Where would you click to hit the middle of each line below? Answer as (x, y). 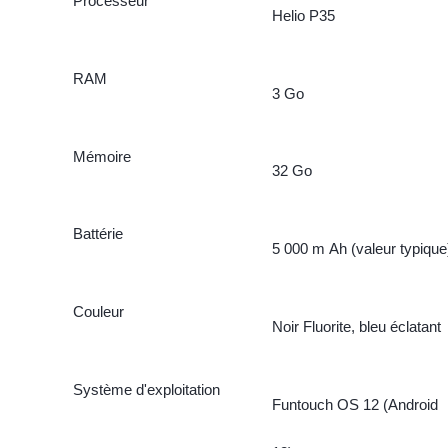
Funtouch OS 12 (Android (354, 405)
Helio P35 (303, 15)
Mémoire (101, 156)
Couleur (98, 312)
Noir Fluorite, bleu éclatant (356, 327)
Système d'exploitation (146, 390)
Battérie (97, 234)
